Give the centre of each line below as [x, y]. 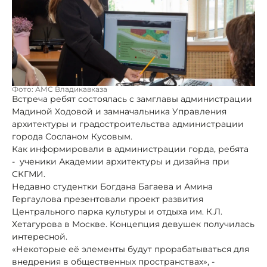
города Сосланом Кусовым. [72, 137]
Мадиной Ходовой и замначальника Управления [119, 112]
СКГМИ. [29, 174]
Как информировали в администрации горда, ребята [130, 149]
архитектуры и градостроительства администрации [128, 124]
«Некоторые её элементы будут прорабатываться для [131, 249]
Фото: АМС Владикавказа [60, 89]
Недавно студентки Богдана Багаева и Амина [112, 187]
